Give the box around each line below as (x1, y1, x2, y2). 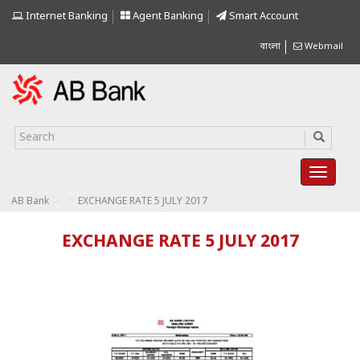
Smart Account (227, 10, 298, 23)
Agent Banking (130, 10, 203, 23)
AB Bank (11, 195, 49, 208)
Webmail (302, 41, 343, 52)
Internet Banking (23, 10, 108, 23)
